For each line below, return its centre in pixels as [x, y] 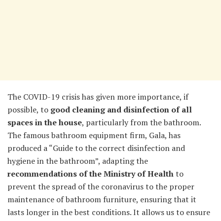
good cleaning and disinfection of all [121, 110]
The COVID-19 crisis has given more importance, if [98, 97]
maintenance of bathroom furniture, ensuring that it [102, 200]
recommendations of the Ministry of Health [91, 174]
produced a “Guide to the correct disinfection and [96, 148]
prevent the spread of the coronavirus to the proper [101, 187]
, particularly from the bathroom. [141, 123]
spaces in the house [45, 123]
